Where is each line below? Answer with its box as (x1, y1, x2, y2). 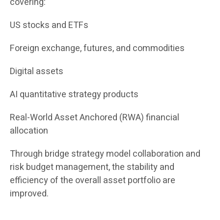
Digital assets (10, 65, 63, 79)
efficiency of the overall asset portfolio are (10, 174, 175, 188)
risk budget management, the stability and (10, 161, 174, 174)
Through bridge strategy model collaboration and (10, 147, 200, 161)
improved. (10, 187, 49, 201)
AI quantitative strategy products (10, 88, 138, 102)
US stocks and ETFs (10, 19, 88, 32)
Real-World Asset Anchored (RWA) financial (10, 111, 179, 125)
